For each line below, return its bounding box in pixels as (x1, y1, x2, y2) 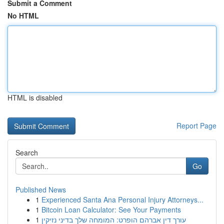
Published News (15, 184, 66, 194)
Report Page (176, 120, 216, 130)
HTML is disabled (7, 92, 62, 102)
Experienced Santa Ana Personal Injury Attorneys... (41, 194, 203, 204)
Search (15, 147, 38, 157)
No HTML (7, 10, 39, 20)
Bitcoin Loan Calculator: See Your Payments (41, 204, 181, 214)
